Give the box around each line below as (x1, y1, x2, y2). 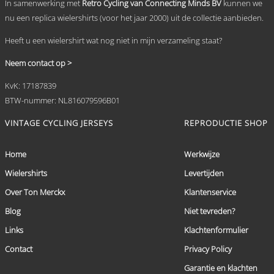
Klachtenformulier (184, 224, 248, 235)
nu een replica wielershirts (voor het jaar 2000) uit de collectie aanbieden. (5, 12, 264, 23)
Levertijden (184, 167, 224, 179)
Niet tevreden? (184, 205, 235, 217)
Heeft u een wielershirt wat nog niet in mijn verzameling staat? (5, 34, 222, 46)
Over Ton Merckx (5, 186, 65, 198)
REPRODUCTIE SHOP (184, 117, 268, 128)
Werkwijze (184, 148, 220, 160)
